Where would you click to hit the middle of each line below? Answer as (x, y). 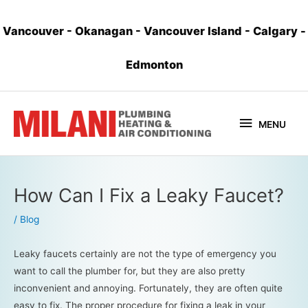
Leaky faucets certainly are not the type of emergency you (145, 253)
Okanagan (105, 31)
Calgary (276, 31)
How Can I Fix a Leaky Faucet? (149, 196)
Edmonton (154, 64)
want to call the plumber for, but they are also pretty (130, 271)
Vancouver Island (194, 31)
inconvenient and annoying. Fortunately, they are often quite (148, 288)
